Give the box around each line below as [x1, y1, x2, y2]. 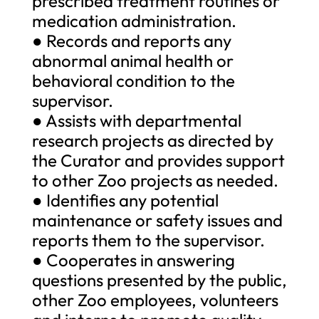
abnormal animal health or [31, 49, 234, 71]
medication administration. [31, 9, 236, 31]
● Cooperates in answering [31, 249, 235, 271]
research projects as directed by [31, 129, 273, 151]
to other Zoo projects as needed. [31, 169, 278, 191]
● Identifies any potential [31, 189, 219, 211]
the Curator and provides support [31, 149, 285, 171]
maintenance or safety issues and [31, 209, 283, 231]
